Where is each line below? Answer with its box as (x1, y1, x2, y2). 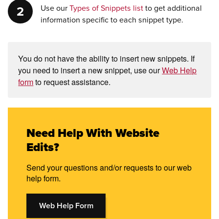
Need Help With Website (26, 124, 160, 142)
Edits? (26, 138, 60, 156)
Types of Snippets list (69, 2, 143, 14)
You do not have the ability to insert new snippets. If (18, 52, 195, 64)
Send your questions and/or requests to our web (26, 161, 192, 173)
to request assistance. (33, 75, 111, 88)
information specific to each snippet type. (40, 14, 183, 26)
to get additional (143, 2, 202, 14)
